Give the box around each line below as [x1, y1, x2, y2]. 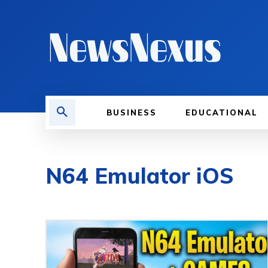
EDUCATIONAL [185, 108, 258, 117]
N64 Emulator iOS [45, 162, 234, 189]
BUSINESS [106, 108, 157, 117]
